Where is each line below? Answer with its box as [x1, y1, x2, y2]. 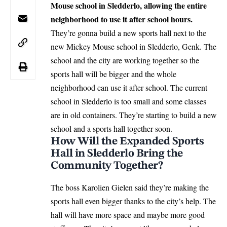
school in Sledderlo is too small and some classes [51, 95, 206, 106]
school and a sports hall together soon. [51, 123, 172, 134]
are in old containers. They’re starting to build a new [51, 109, 217, 120]
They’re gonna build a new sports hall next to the [51, 27, 206, 38]
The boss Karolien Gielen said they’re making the [51, 181, 209, 193]
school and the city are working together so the [51, 54, 199, 65]
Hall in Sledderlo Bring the [51, 147, 183, 159]
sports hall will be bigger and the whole [51, 68, 176, 79]
